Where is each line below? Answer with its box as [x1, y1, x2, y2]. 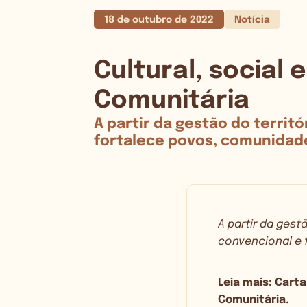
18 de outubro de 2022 [104, 15, 214, 25]
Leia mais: [218, 276, 275, 288]
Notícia [234, 15, 270, 25]
